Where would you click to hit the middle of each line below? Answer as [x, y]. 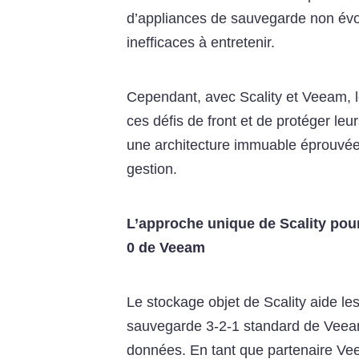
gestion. [151, 169]
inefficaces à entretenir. [200, 43]
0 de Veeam [165, 248]
